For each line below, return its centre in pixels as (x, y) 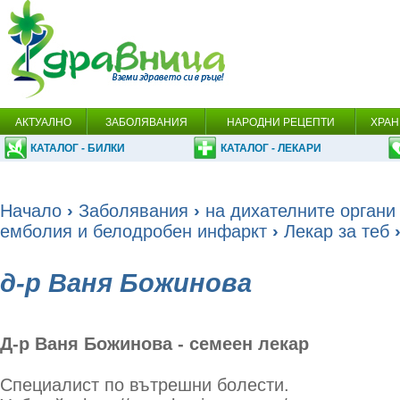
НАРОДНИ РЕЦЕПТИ (280, 122)
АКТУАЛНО (43, 122)
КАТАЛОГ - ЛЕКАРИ (271, 148)
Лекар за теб (337, 231)
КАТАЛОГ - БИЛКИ (78, 148)
